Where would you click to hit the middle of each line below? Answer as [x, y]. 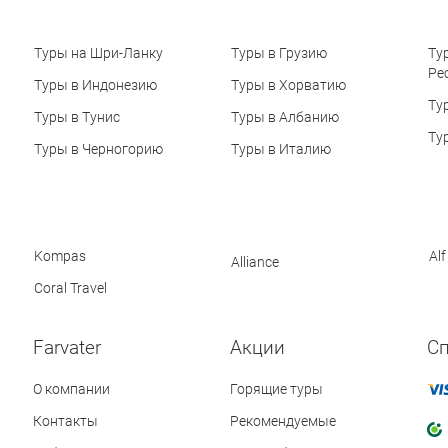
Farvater [67, 348]
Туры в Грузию [278, 53]
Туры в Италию [280, 149]
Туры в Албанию [284, 117]
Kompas [59, 256]
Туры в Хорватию [288, 85]
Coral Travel [70, 288]
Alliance [255, 262]
